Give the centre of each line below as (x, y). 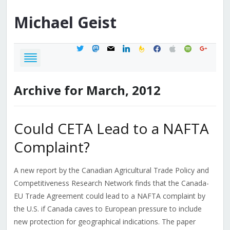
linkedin (134, 47)
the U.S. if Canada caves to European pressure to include (108, 209)
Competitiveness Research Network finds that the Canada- (111, 183)
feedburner (155, 47)
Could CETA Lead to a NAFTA (111, 129)
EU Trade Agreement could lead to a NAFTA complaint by (109, 196)
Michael (43, 23)
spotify (194, 47)
